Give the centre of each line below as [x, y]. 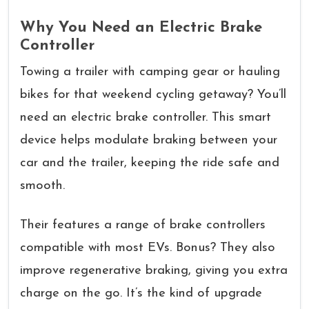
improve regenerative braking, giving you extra [154, 271]
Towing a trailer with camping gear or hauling [150, 72]
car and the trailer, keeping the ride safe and [150, 163]
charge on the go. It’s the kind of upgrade [141, 293]
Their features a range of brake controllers [143, 225]
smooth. [42, 186]
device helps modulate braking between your [149, 140]
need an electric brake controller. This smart [146, 118]
